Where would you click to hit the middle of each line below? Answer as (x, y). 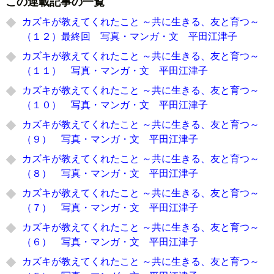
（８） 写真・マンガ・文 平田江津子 (110, 172)
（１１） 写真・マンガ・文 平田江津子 (115, 70)
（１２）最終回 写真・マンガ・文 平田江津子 (130, 35)
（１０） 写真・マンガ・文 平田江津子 (115, 104)
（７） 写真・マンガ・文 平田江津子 (110, 207)
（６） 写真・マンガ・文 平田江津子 (110, 241)
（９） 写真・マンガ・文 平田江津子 (110, 138)
